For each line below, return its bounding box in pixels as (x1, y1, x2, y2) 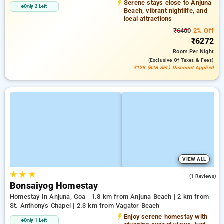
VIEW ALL (182, 156, 206, 162)
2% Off (191, 27, 214, 34)
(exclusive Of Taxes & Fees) (148, 57, 214, 63)
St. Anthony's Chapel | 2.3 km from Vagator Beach (10, 202, 160, 209)
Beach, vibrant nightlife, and (124, 7, 207, 14)
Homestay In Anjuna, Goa (10, 193, 88, 200)
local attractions (124, 15, 172, 22)
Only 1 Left (24, 218, 47, 223)
